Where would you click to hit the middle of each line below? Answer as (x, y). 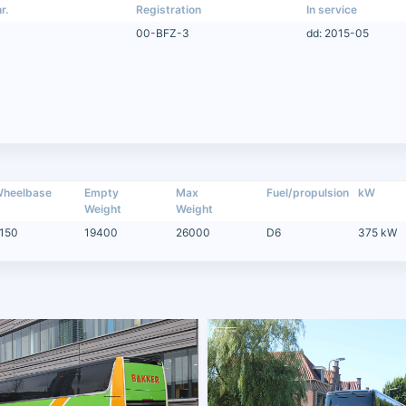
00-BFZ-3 (163, 34)
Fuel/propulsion (308, 193)
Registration (169, 10)
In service (331, 10)
